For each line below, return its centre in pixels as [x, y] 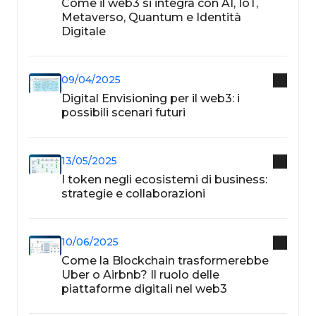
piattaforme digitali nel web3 [144, 288]
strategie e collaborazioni [133, 193]
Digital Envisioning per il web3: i [150, 98]
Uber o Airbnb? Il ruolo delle [140, 274]
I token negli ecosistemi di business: [164, 179]
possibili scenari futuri [123, 112]
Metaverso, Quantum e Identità [151, 17]
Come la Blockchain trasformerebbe [165, 260]
